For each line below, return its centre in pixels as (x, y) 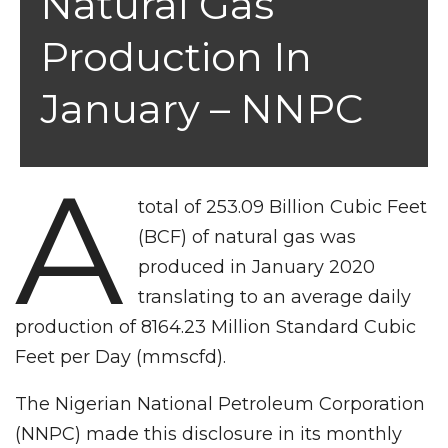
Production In (176, 56)
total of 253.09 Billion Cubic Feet (283, 206)
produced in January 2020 (257, 266)
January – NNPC (201, 108)
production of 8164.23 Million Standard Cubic (215, 326)
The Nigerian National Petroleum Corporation (220, 403)
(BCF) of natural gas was (247, 236)
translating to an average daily (275, 296)
